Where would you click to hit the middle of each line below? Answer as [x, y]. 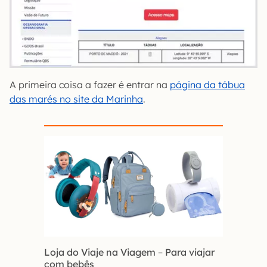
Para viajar [190, 252]
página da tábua [207, 85]
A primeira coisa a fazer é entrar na [90, 85]
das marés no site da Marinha [76, 99]
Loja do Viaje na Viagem [100, 252]
